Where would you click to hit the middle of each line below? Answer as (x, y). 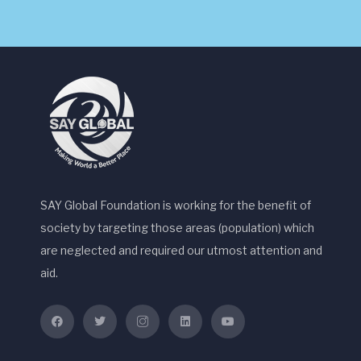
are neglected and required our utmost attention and (181, 250)
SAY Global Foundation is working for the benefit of (176, 205)
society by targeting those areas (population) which (177, 228)
